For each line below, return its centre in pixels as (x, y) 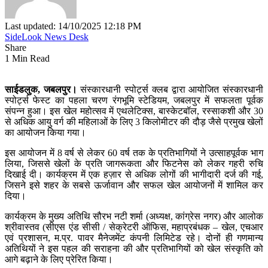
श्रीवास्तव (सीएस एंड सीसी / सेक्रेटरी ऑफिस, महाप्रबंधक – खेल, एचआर (134, 227)
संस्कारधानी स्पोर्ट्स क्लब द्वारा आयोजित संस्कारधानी (170, 89)
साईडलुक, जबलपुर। (41, 89)
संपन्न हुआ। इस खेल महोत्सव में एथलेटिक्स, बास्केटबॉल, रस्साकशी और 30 (134, 111)
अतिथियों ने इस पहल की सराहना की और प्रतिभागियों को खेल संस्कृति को (134, 248)
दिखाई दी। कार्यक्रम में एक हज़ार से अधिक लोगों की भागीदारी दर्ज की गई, (134, 174)
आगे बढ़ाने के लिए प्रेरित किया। (59, 259)
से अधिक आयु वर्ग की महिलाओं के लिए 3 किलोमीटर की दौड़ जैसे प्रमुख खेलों (134, 121)
